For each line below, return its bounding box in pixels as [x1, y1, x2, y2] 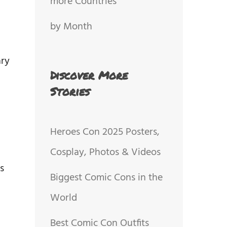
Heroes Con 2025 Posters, [50, 124, 160, 140]
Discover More [50, 67, 128, 83]
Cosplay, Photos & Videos [50, 144, 161, 161]
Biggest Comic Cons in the [50, 169, 163, 186]
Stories [50, 83, 90, 99]
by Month [50, 18, 92, 35]
